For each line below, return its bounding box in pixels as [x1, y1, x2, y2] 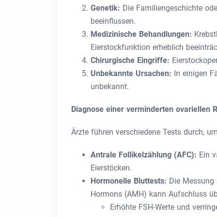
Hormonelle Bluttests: [91, 176, 169, 186]
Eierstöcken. [91, 163, 132, 172]
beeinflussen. [91, 16, 136, 26]
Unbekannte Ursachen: [91, 69, 174, 78]
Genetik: [91, 3, 123, 13]
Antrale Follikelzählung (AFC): [91, 150, 199, 159]
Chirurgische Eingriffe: [91, 56, 172, 65]
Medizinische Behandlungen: [91, 30, 194, 39]
